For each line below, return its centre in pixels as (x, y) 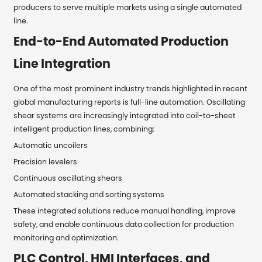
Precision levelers (46, 161)
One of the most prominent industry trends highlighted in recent (131, 88)
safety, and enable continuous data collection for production (124, 224)
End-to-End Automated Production (121, 41)
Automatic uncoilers (51, 145)
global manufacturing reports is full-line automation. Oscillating (130, 102)
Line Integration (62, 63)
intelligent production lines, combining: (84, 129)
